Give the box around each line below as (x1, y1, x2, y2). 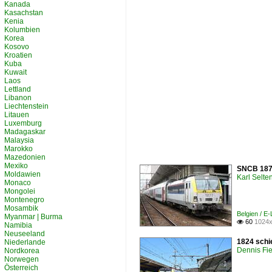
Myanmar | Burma (4, 212, 63, 221)
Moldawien (4, 170, 41, 178)
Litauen (4, 110, 29, 119)
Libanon (4, 93, 32, 102)
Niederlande (4, 238, 46, 246)
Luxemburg (4, 119, 42, 127)
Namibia (4, 221, 32, 229)
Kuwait (4, 68, 27, 76)
